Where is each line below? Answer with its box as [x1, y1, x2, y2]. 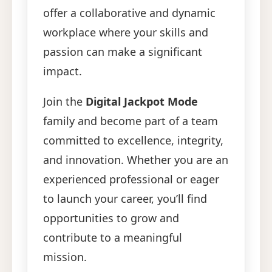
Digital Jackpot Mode [86, 94, 199, 109]
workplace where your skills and [43, 25, 209, 40]
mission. [43, 250, 87, 265]
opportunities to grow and [43, 211, 180, 226]
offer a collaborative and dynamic [43, 5, 216, 21]
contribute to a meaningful [43, 230, 183, 245]
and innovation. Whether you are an [43, 152, 229, 168]
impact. [43, 64, 83, 79]
